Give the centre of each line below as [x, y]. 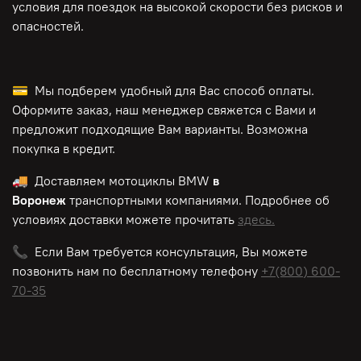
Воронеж [41, 200]
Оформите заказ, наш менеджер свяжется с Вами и [164, 110]
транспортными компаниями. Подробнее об [199, 200]
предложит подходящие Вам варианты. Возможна [160, 129]
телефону [231, 271]
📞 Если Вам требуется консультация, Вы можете [160, 252]
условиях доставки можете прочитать [125, 220]
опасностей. [48, 26]
